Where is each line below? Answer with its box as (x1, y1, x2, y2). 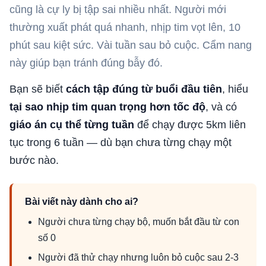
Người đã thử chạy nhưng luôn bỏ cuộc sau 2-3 (38, 252, 239, 262)
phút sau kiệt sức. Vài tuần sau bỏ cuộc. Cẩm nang (9, 39, 252, 51)
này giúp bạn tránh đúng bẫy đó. (9, 57, 163, 69)
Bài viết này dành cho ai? (25, 197, 138, 207)
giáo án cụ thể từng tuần (9, 119, 134, 131)
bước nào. (9, 154, 59, 166)
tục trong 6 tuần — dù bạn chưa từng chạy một (9, 137, 232, 148)
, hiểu (222, 83, 248, 95)
